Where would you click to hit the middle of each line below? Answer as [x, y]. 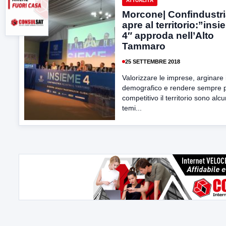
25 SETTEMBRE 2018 [153, 61]
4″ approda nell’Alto [168, 36]
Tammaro [144, 46]
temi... [132, 108]
